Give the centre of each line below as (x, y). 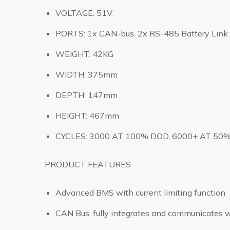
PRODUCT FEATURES (88, 164)
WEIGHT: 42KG (84, 54)
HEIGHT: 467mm (87, 116)
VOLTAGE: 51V (84, 13)
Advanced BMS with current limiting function (140, 193)
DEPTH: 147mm (86, 95)
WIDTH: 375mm (86, 74)
